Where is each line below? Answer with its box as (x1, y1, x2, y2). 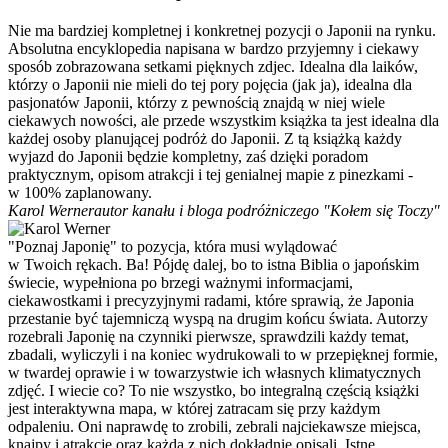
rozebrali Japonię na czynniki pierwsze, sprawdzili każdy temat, (8, 327, 409, 345)
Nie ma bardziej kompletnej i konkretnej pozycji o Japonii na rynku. (8, 21, 436, 39)
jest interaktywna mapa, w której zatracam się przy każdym (8, 399, 380, 417)
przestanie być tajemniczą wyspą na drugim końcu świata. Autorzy (8, 309, 428, 327)
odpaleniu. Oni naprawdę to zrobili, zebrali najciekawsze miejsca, (8, 417, 421, 435)
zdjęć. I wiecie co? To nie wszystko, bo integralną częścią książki (8, 381, 419, 399)
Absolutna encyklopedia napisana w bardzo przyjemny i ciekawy (8, 39, 419, 57)
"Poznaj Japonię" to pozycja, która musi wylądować (8, 237, 337, 255)
